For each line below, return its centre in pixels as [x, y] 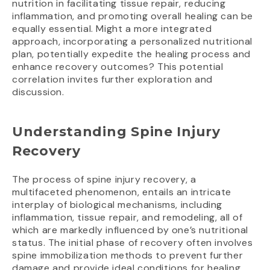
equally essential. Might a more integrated [112, 28]
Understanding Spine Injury [116, 131]
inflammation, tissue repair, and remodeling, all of [127, 217]
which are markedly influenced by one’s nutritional [130, 230]
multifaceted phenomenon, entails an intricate [122, 192]
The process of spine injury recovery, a [104, 179]
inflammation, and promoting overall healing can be [133, 16]
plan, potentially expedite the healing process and [132, 54]
